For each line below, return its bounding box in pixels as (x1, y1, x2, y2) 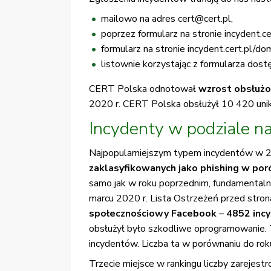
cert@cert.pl (178, 12, 231, 26)
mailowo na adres (101, 12, 178, 26)
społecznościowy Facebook (89, 207, 217, 221)
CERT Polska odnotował (89, 82, 198, 96)
